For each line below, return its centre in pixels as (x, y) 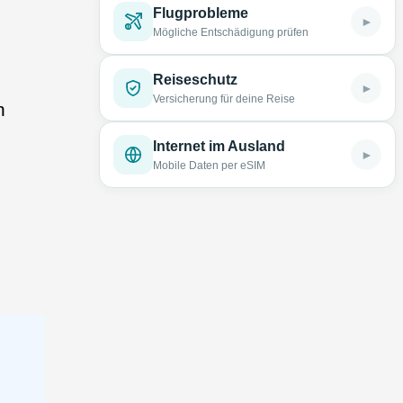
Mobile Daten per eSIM (210, 166)
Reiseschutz (196, 80)
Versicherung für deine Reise (224, 99)
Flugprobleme (201, 13)
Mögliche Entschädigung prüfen (231, 32)
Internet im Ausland (219, 146)
